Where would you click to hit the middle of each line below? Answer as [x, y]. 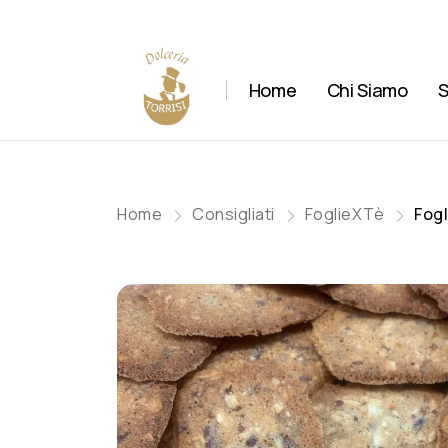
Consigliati [233, 214]
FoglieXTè [344, 214]
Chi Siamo [367, 89]
